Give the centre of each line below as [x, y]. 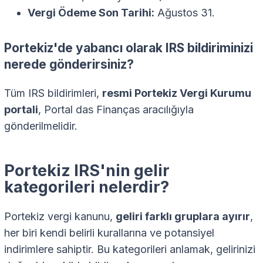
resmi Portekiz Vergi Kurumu [177, 93]
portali [21, 109]
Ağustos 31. [185, 12]
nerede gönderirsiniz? [69, 64]
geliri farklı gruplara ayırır [183, 217]
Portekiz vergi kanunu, [60, 217]
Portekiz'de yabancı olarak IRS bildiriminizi [129, 48]
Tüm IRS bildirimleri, [53, 93]
